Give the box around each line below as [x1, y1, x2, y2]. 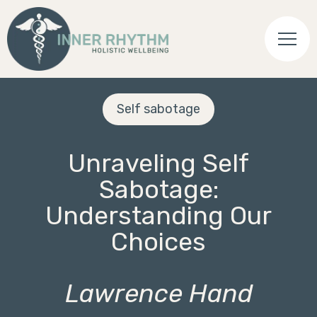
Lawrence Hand [64, 278, 253, 309]
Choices [111, 226, 206, 258]
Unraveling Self [68, 148, 249, 179]
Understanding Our [45, 200, 272, 231]
